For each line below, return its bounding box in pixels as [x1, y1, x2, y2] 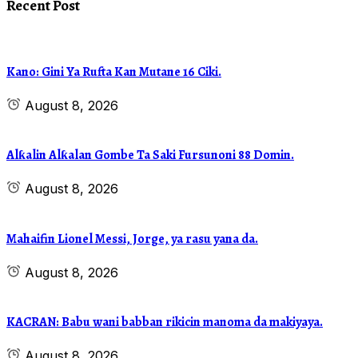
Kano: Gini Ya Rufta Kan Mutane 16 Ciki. [6, 62, 221, 81]
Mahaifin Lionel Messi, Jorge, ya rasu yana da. [6, 229, 258, 248]
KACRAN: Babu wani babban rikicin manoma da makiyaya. [6, 313, 323, 332]
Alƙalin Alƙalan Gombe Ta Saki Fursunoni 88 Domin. [6, 146, 294, 165]
